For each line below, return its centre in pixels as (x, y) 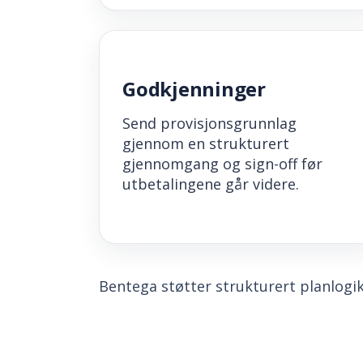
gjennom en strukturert (206, 144)
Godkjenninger (194, 89)
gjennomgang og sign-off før (222, 164)
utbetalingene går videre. (211, 184)
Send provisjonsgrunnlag (209, 124)
